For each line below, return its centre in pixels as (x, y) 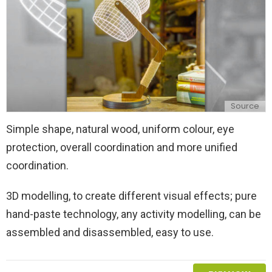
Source (245, 106)
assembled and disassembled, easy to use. (110, 233)
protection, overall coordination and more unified (122, 148)
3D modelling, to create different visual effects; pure (131, 196)
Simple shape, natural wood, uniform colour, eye (120, 129)
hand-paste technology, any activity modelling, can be (134, 214)
